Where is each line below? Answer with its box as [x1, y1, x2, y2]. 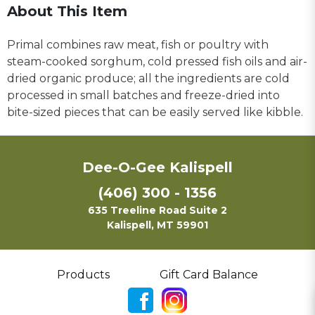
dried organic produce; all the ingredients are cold [7, 71, 290, 85]
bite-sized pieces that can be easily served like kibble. [7, 105, 303, 119]
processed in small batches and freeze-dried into [7, 88, 280, 102]
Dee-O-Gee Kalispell [82, 158, 233, 176]
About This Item [7, 2, 127, 20]
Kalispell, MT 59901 [107, 218, 208, 231]
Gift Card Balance [160, 267, 258, 281]
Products [57, 267, 110, 281]
